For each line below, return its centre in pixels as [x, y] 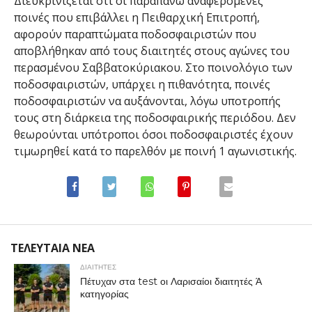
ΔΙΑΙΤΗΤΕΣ [98, 267]
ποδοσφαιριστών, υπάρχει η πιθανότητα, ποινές [142, 85]
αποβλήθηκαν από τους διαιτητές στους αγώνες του [151, 51]
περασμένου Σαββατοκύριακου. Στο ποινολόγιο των [153, 68]
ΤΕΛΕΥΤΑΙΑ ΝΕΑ [53, 248]
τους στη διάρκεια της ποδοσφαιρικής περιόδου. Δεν [155, 118]
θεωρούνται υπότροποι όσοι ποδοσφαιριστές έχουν [153, 135]
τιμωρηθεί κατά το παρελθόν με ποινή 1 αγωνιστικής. [155, 151]
